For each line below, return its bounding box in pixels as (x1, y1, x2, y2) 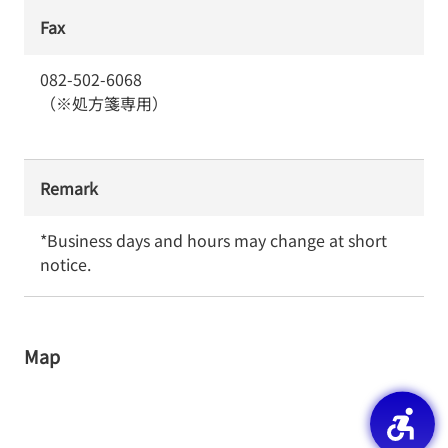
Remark (40, 176, 98, 200)
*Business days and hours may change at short (40, 228, 387, 252)
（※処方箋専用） (40, 91, 168, 115)
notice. (40, 252, 91, 276)
